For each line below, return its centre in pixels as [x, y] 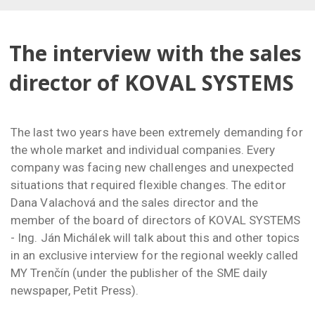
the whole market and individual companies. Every [143, 150]
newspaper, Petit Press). [75, 291]
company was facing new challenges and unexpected [153, 168]
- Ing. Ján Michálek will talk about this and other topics [155, 238]
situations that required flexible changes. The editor [148, 185]
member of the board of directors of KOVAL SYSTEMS [156, 220]
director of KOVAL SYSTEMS [152, 83]
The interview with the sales [155, 53]
